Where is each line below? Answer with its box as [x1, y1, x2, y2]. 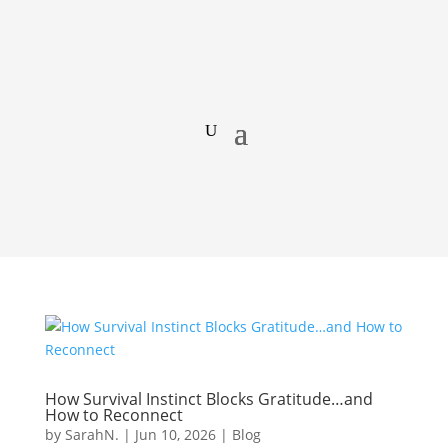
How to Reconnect [44, 404, 183, 426]
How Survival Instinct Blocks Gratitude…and [44, 388, 373, 410]
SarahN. [64, 425, 119, 444]
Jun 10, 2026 [134, 425, 216, 444]
